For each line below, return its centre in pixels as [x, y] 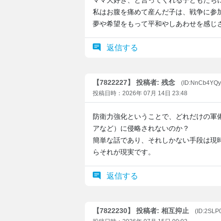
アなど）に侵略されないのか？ [141, 128]
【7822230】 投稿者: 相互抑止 [141, 211]
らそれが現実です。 [124, 152]
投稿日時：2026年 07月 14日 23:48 [140, 93]
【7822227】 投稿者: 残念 [134, 82]
